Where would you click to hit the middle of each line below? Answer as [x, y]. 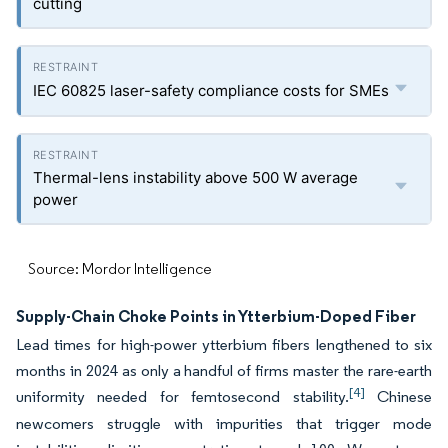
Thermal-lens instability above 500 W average [195, 178]
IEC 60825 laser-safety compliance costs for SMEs [211, 91]
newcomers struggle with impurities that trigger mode [224, 424]
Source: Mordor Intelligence [120, 269]
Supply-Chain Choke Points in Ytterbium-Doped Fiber [216, 316]
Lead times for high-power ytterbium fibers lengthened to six [224, 345]
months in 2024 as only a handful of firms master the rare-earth [224, 371]
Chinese [398, 397]
